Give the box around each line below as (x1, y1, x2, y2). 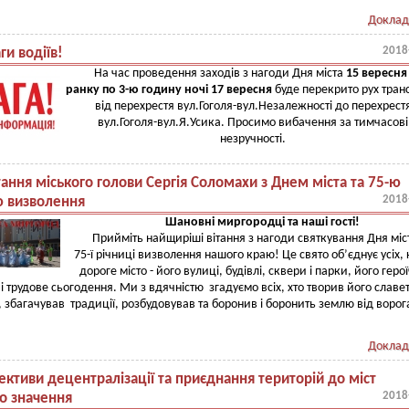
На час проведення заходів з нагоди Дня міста (93, 67, 346, 80)
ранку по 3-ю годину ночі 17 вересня (66, 83, 272, 97)
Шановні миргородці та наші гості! (164, 215, 360, 229)
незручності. (220, 132, 286, 146)
